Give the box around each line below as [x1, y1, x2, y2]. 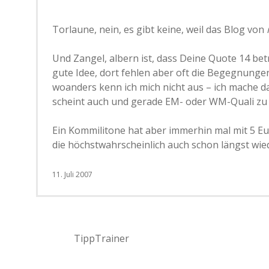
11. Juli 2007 [52, 169, 92, 180]
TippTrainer [74, 232, 129, 245]
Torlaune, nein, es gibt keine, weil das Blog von [52, 23, 267, 36]
